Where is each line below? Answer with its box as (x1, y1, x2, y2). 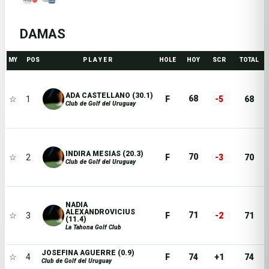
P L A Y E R (82, 56, 112, 63)
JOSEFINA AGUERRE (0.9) (41, 249, 135, 257)
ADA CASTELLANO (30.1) (65, 91, 154, 100)
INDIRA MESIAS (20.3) (65, 149, 144, 158)
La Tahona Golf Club (65, 223, 122, 231)
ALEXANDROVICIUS (65, 207, 136, 216)
